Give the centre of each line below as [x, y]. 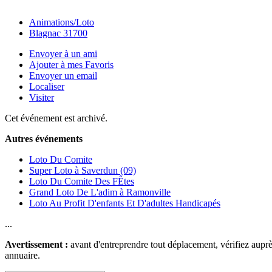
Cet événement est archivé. [56, 118]
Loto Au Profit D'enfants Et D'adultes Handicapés [125, 203]
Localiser [47, 87]
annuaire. [22, 256]
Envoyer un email [63, 76]
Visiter [42, 98]
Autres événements [44, 139]
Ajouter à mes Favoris [71, 65]
